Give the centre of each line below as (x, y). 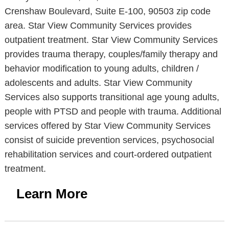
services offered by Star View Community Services (107, 126)
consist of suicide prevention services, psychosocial (109, 140)
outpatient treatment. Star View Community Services (111, 40)
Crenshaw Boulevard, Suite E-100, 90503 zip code (107, 11)
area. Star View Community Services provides (98, 26)
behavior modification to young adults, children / (101, 68)
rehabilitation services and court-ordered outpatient (108, 154)
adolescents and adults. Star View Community (98, 83)
